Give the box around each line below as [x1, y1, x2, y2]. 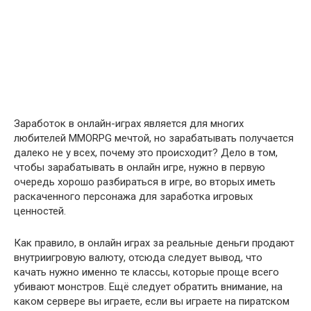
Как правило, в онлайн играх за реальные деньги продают [14, 237, 294, 249]
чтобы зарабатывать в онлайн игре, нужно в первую [14, 161, 265, 174]
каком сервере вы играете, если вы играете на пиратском [14, 295, 289, 308]
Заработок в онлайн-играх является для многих [14, 117, 244, 130]
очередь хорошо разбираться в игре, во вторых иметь [14, 176, 276, 188]
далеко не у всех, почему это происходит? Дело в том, [14, 146, 278, 159]
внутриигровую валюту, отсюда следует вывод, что [14, 251, 262, 264]
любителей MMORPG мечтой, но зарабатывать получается [14, 132, 294, 144]
